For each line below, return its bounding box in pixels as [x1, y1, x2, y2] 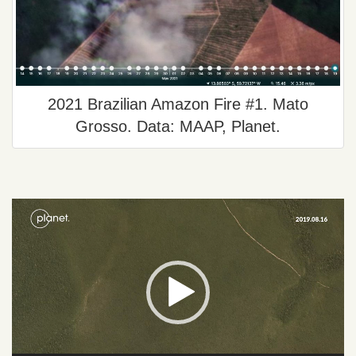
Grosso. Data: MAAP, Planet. [75, 118, 281, 136]
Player [11, 216, 56, 234]
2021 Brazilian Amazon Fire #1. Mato [48, 95, 308, 114]
